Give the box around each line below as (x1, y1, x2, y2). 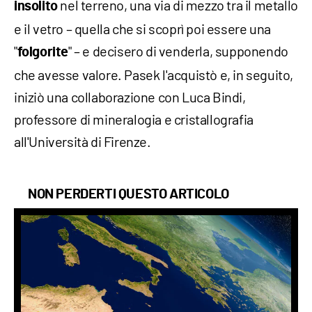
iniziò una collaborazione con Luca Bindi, (14, 88, 246, 106)
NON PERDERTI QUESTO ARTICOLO (28, 187, 229, 202)
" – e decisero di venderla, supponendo (68, 42, 288, 60)
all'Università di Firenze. (14, 133, 151, 150)
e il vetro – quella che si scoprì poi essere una (14, 20, 271, 38)
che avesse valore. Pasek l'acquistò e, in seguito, (14, 66, 294, 84)
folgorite (17, 45, 69, 60)
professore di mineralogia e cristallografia (14, 111, 253, 128)
